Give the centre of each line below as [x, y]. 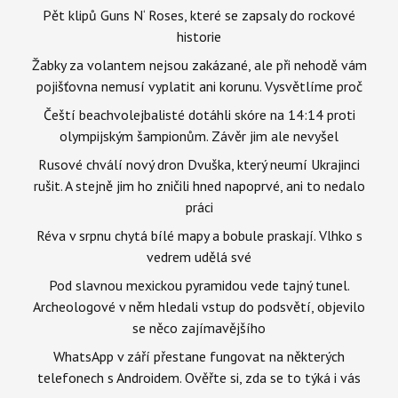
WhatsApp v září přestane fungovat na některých [199, 356]
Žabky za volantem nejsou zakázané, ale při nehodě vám [199, 65]
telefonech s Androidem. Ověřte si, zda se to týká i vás [199, 378]
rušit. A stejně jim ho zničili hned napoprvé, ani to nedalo [199, 186]
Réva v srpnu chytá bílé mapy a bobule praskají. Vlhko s [199, 235]
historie [199, 36]
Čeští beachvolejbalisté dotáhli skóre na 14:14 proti [199, 115]
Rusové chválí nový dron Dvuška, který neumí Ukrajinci [199, 164]
